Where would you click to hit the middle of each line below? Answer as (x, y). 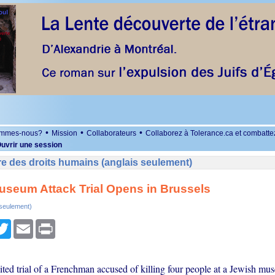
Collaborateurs (111, 133)
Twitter (24, 224)
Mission (64, 133)
